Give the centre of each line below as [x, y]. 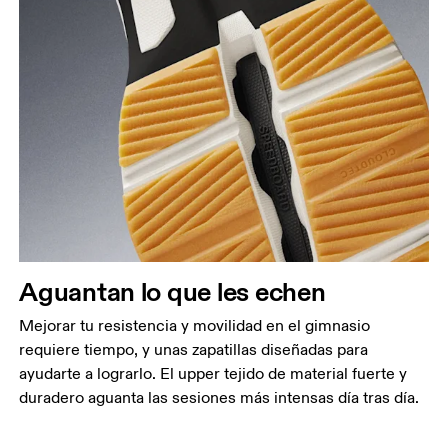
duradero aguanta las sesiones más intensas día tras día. [219, 398]
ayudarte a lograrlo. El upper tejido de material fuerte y [213, 374]
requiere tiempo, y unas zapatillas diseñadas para [194, 350]
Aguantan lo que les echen [172, 292]
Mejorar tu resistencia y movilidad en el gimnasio [195, 326]
